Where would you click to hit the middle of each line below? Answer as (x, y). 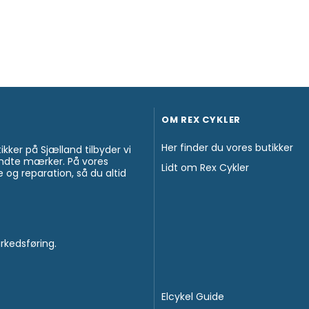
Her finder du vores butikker (227, 148)
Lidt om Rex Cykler (205, 168)
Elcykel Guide (192, 297)
